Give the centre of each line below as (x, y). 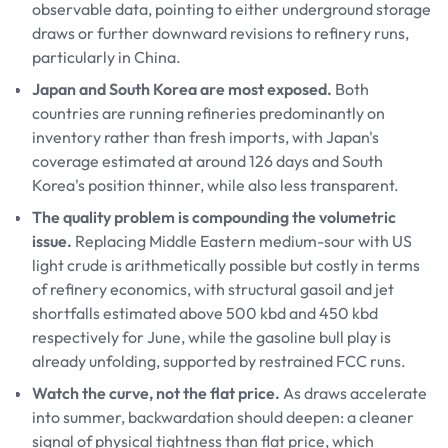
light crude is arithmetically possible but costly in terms (226, 265)
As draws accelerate (353, 393)
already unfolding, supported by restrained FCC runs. (219, 361)
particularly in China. (106, 57)
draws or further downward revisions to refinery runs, (220, 33)
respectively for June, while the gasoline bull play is (211, 337)
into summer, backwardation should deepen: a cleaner (223, 417)
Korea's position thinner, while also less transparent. (215, 185)
